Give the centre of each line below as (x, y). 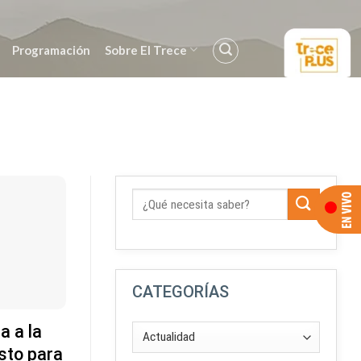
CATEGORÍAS (180, 291)
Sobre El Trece (145, 50)
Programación (51, 50)
